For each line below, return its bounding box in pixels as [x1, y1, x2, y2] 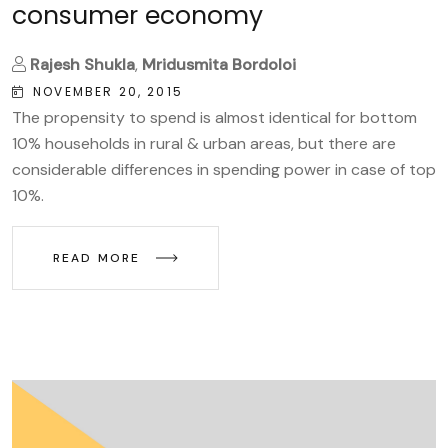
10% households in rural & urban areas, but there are [12, 132, 396, 154]
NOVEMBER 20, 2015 [33, 82, 183, 100]
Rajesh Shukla [30, 53, 135, 75]
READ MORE [53, 249, 146, 266]
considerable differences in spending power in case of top [12, 158, 436, 180]
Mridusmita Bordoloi [142, 53, 296, 75]
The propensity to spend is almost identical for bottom [12, 106, 417, 128]
